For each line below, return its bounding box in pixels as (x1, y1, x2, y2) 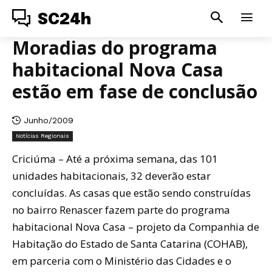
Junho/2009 (24, 115, 73, 125)
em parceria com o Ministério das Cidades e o (12, 253, 231, 268)
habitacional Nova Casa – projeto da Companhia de (12, 219, 259, 234)
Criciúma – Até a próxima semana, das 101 (12, 151, 218, 166)
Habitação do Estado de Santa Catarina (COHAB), (12, 236, 248, 251)
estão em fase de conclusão (12, 79, 257, 104)
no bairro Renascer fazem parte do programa (12, 202, 230, 217)
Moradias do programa (12, 35, 217, 60)
